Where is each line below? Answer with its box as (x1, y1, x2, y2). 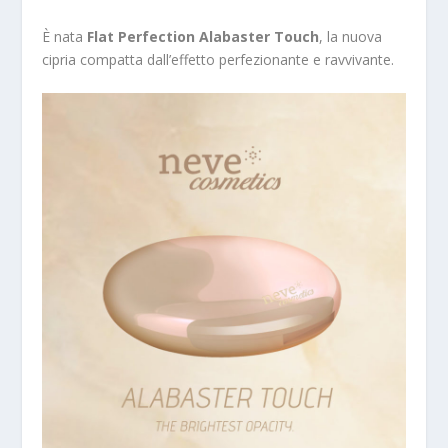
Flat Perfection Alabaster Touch (87, 27, 320, 46)
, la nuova (319, 27, 383, 46)
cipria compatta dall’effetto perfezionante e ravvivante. (42, 50, 395, 69)
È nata (42, 27, 88, 46)
